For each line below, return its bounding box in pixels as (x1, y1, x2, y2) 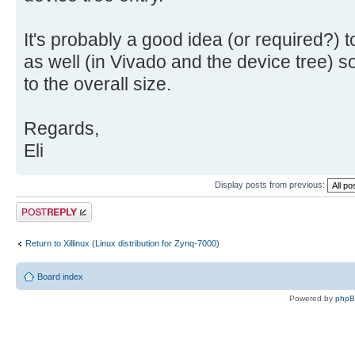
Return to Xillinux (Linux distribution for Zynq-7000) (25, 238, 219, 248)
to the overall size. (24, 74, 171, 95)
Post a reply (16, 202, 62, 212)
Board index (37, 272, 83, 282)
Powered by (289, 294, 335, 303)
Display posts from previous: (215, 179, 327, 189)
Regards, (24, 118, 99, 139)
